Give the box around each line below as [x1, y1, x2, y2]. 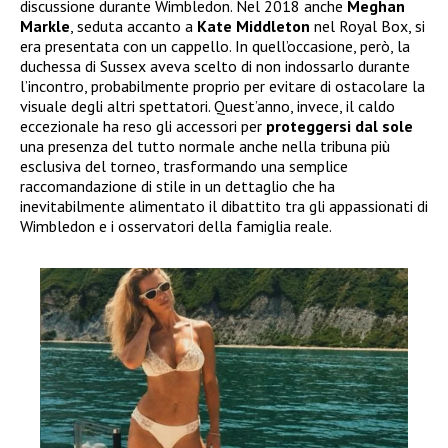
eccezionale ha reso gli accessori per [20, 115, 266, 136]
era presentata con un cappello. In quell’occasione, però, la [20, 35, 410, 56]
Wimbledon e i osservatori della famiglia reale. [20, 215, 332, 236]
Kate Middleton [197, 15, 310, 36]
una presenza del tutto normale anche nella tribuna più [20, 135, 390, 156]
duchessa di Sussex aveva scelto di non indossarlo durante [20, 55, 410, 76]
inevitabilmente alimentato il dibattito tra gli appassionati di [20, 195, 428, 216]
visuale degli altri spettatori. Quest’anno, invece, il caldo [20, 95, 395, 116]
